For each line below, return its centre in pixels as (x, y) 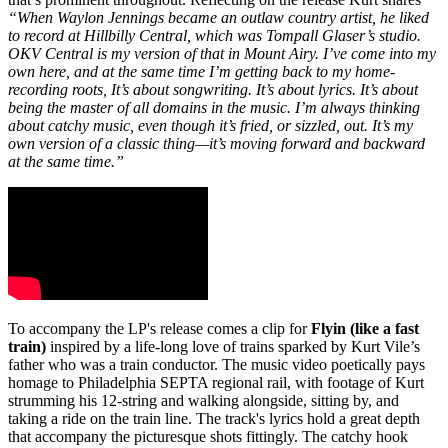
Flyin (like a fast (365, 328)
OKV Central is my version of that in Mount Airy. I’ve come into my (222, 53)
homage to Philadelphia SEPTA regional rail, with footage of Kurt (216, 382)
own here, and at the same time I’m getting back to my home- (201, 71)
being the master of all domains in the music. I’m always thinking (214, 107)
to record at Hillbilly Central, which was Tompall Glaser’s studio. (214, 35)
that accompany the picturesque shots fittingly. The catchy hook (208, 436)
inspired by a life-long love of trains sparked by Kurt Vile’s (235, 346)
